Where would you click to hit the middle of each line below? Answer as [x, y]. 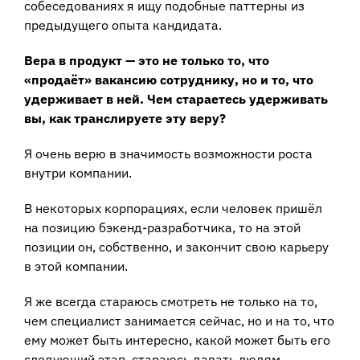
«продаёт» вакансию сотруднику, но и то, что [169, 79]
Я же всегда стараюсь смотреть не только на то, [171, 301]
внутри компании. [78, 172]
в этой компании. [76, 266]
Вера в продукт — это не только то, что [147, 60]
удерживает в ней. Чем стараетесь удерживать [176, 98]
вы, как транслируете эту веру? [125, 118]
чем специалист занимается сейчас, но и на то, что [179, 320]
